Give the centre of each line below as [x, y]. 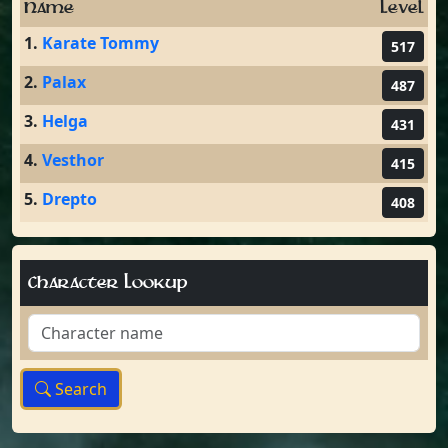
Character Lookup [107, 283]
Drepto [69, 199]
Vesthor [73, 160]
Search [79, 389]
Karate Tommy [100, 43]
